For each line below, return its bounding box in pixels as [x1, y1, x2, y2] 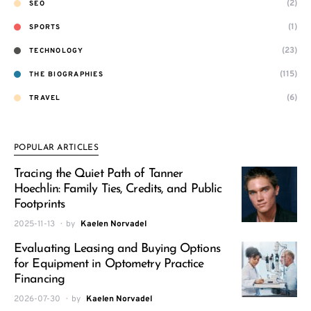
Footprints [14, 198, 65, 211]
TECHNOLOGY [29, 46, 84, 56]
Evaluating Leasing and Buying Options [14, 242, 220, 255]
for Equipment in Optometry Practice [14, 258, 204, 271]
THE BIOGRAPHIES [29, 69, 103, 79]
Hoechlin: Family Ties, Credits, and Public [14, 183, 222, 196]
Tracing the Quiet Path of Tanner [14, 167, 183, 180]
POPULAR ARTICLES [14, 144, 99, 152]
